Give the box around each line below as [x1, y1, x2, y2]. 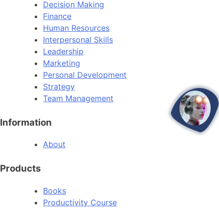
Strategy [43, 81, 75, 91]
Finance [43, 11, 71, 21]
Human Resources [43, 22, 109, 33]
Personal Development [43, 69, 127, 80]
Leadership [43, 46, 84, 56]
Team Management [43, 93, 113, 103]
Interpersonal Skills [43, 34, 113, 44]
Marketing [43, 58, 80, 68]
